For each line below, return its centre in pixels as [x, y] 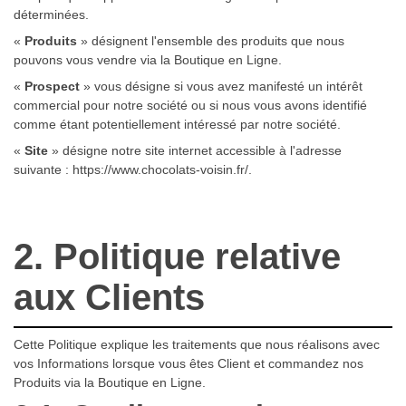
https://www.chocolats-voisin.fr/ [160, 169]
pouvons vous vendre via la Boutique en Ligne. [148, 59]
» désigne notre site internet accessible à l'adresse [195, 150]
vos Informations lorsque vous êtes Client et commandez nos [188, 363]
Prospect [52, 86]
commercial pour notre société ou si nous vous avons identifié [190, 105]
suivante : [43, 169]
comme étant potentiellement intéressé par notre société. [177, 124]
